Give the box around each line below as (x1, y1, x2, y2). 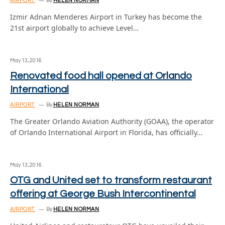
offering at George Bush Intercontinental (10, 189, 196, 199)
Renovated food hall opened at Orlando (10, 71, 192, 81)
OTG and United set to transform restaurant (10, 175, 212, 185)
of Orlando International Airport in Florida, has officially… (10, 128, 202, 137)
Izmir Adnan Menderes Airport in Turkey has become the (10, 12, 202, 22)
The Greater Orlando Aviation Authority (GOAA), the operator (10, 117, 214, 126)
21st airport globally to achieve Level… (10, 23, 139, 33)
